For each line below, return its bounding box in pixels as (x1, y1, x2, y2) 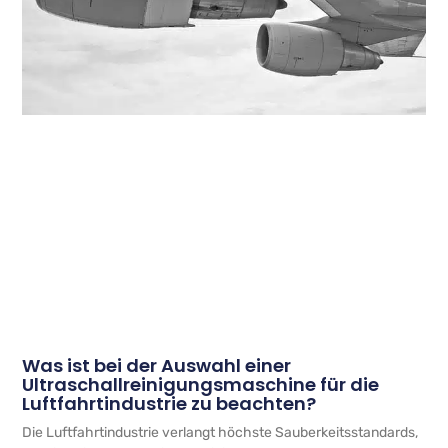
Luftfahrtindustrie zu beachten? (22, 391, 317, 417)
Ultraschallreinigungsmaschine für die (22, 372, 380, 398)
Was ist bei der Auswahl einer (22, 353, 292, 379)
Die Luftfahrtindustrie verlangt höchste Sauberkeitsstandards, (22, 424, 419, 442)
